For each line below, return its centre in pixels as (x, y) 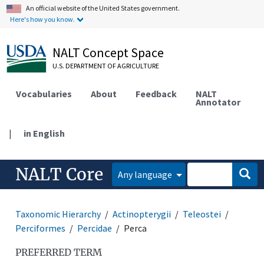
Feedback (156, 93)
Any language (146, 174)
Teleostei (202, 214)
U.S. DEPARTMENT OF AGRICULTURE (106, 66)
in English (44, 133)
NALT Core (60, 174)
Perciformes (41, 228)
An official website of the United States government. (103, 8)
